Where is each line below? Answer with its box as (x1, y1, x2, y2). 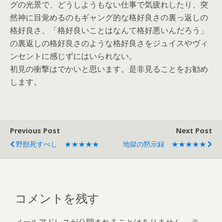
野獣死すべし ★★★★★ (16, 139, 99, 149)
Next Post (176, 126, 212, 135)
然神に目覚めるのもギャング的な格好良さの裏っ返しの (10, 12, 208, 23)
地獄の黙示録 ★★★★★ (123, 139, 206, 149)
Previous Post (10, 126, 60, 135)
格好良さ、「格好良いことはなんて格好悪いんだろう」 (10, 25, 208, 36)
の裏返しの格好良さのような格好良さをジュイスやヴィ (10, 38, 208, 49)
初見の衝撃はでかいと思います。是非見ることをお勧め (10, 63, 208, 74)
